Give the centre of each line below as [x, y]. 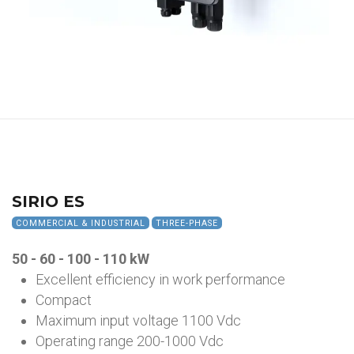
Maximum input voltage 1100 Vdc [138, 320]
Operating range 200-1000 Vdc [130, 341]
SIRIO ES [48, 201]
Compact [64, 300]
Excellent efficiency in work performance [160, 279]
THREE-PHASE [187, 223]
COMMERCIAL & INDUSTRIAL [81, 223]
